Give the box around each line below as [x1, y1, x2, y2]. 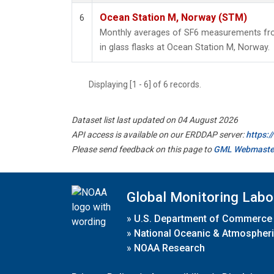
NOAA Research [134, 242, 205, 254]
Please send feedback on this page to [72, 144, 213, 155]
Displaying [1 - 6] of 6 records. [89, 80, 209, 90]
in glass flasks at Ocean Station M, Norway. [100, 42, 270, 53]
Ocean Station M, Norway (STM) [100, 12, 247, 24]
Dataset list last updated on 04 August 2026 [72, 115, 238, 125]
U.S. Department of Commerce [134, 212, 272, 224]
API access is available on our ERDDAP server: [72, 130, 246, 140]
